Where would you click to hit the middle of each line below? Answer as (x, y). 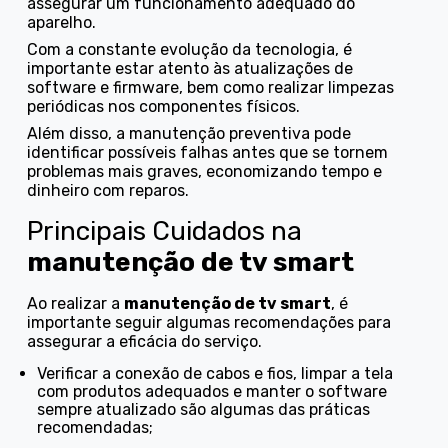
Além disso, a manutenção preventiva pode (189, 133)
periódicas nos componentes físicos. (164, 106)
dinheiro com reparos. (108, 190)
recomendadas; (95, 427)
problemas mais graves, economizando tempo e (205, 171)
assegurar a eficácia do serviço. (145, 341)
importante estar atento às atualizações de (190, 68)
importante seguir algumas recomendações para (209, 322)
